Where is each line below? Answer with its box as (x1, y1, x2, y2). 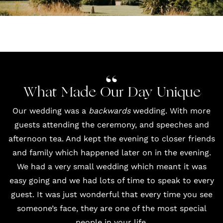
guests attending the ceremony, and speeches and (14, 119, 209, 129)
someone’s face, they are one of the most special (16, 203, 207, 213)
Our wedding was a (12, 106, 89, 115)
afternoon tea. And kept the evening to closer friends (8, 133, 215, 143)
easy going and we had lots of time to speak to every (9, 175, 214, 185)
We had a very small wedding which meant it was (16, 161, 207, 171)
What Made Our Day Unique (23, 86, 200, 100)
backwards (89, 106, 130, 115)
